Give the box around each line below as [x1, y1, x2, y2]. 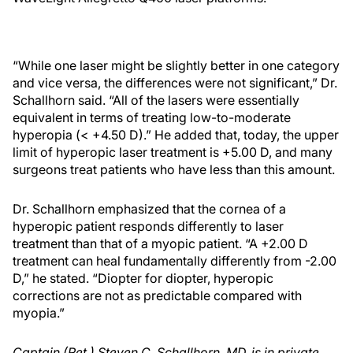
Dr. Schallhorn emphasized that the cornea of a [13, 201, 286, 217]
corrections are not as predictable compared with [13, 288, 302, 303]
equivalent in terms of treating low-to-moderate [13, 110, 291, 125]
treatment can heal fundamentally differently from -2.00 [13, 253, 336, 269]
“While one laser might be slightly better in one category [13, 58, 340, 73]
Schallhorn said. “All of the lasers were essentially [13, 92, 299, 108]
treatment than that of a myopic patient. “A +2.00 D [13, 236, 308, 251]
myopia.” [13, 305, 65, 321]
